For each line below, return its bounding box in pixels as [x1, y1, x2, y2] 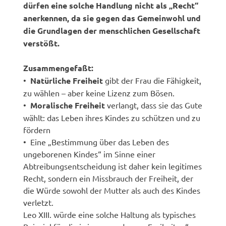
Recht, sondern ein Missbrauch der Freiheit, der [23, 173, 194, 183]
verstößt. [23, 37, 60, 48]
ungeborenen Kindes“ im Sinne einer [23, 148, 156, 159]
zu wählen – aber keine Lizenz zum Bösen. [23, 87, 175, 98]
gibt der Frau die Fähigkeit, [103, 75, 202, 85]
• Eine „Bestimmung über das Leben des [23, 136, 169, 147]
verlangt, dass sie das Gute [105, 99, 203, 110]
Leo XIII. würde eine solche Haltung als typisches [23, 209, 196, 219]
